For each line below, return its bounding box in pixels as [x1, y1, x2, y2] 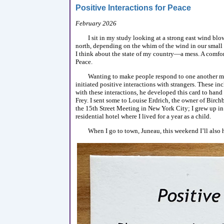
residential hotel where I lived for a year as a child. [75, 112, 211, 120]
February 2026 [75, 19, 116, 27]
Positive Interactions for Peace [75, 3, 191, 12]
